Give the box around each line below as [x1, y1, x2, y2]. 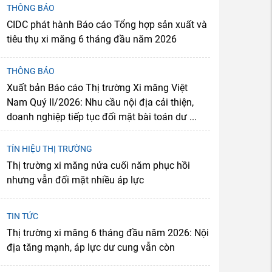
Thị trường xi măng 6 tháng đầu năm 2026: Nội [7, 226, 209, 239]
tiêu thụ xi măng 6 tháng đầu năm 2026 [7, 33, 177, 45]
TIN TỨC [7, 211, 38, 221]
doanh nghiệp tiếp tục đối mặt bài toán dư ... [7, 110, 197, 123]
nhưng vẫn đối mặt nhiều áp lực [7, 174, 144, 186]
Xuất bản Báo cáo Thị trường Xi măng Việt [7, 81, 188, 93]
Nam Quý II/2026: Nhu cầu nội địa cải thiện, [7, 96, 194, 108]
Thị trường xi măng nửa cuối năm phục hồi [7, 159, 190, 171]
